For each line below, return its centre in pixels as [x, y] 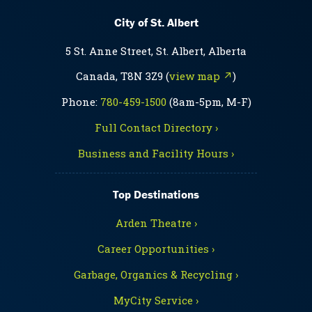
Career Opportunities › [156, 248]
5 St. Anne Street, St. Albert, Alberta [156, 51]
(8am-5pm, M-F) [209, 102]
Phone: [80, 102]
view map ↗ [201, 76]
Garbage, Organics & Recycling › [156, 274]
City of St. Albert [156, 23]
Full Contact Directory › [156, 128]
